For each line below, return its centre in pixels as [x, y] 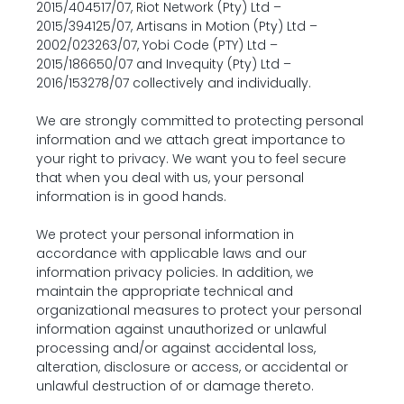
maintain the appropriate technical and [165, 291]
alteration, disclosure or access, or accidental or [192, 367]
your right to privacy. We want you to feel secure [191, 159]
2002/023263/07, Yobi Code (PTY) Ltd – [157, 45]
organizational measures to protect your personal [199, 310]
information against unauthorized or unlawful [181, 329]
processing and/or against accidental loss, [176, 348]
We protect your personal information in [165, 234]
